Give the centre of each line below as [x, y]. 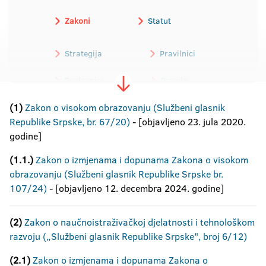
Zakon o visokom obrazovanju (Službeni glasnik [125, 107]
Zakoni [77, 21]
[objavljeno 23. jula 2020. [192, 122]
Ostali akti [171, 134]
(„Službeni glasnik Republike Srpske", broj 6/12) [144, 236]
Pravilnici [178, 53]
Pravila [174, 80]
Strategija [83, 53]
